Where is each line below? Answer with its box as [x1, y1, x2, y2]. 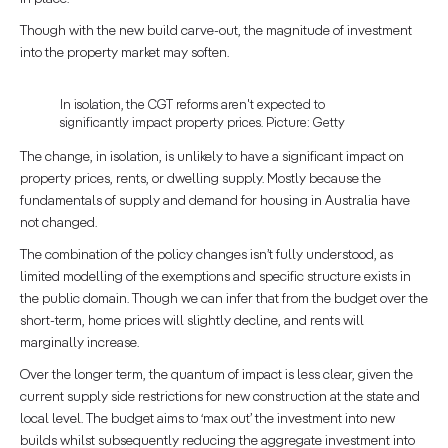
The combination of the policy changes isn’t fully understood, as [20, 247, 393, 262]
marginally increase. [20, 335, 139, 350]
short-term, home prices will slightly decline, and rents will [20, 313, 364, 328]
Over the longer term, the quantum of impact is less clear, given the [20, 367, 413, 382]
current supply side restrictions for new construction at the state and [20, 389, 420, 404]
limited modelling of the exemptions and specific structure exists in [20, 269, 411, 284]
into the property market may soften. [20, 45, 229, 60]
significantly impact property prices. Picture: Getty [60, 116, 345, 130]
